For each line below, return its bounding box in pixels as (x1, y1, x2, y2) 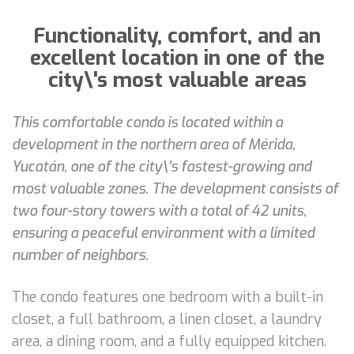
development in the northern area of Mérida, (12, 134, 296, 154)
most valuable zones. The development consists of (12, 179, 338, 198)
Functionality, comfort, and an (33, 21, 321, 50)
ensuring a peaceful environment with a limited (12, 223, 314, 243)
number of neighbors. (12, 245, 149, 265)
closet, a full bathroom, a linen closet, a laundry (12, 309, 322, 329)
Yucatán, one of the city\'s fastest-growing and (12, 156, 311, 176)
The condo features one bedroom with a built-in (12, 287, 323, 307)
